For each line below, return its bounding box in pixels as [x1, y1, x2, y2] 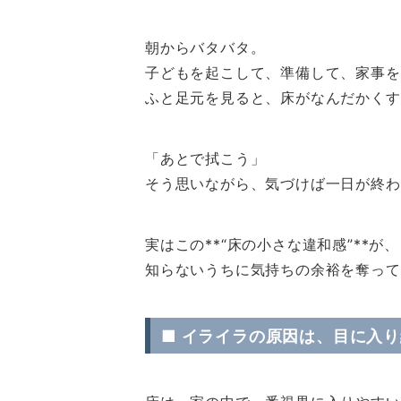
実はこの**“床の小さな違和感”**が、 [145, 235, 399, 253]
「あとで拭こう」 [145, 149, 266, 167]
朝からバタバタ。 [145, 38, 266, 56]
